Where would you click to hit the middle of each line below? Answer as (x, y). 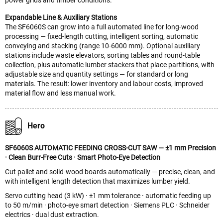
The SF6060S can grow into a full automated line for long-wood (102, 27)
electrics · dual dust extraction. (52, 214)
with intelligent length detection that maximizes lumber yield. (98, 181)
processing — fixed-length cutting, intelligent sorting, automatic (102, 36)
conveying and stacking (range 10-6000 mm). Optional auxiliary (103, 46)
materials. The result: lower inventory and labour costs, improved (104, 83)
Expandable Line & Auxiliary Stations (61, 17)
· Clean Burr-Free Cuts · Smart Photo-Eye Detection (83, 157)
